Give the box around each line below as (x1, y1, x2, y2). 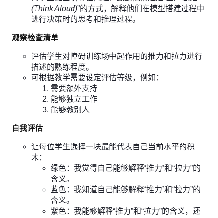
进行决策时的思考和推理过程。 (31, 15, 140, 23)
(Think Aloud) (31, 4, 77, 13)
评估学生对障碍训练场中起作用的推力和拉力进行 (31, 52, 202, 60)
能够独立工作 (51, 95, 97, 103)
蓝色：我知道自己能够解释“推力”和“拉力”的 (51, 185, 200, 194)
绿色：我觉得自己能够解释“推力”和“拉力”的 (51, 164, 200, 172)
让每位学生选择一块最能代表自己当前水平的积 (31, 143, 195, 151)
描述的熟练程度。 (31, 63, 93, 71)
